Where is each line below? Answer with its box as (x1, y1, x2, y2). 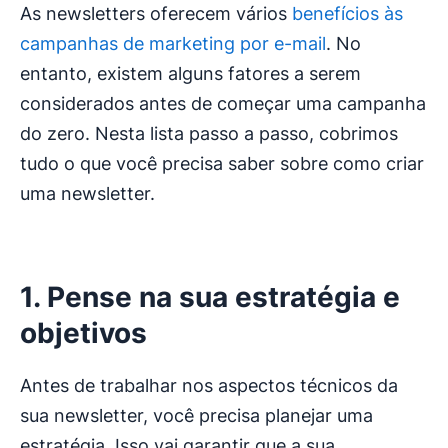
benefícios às (292, 3, 403, 25)
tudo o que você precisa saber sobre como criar (20, 153, 424, 175)
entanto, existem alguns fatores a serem (20, 63, 361, 85)
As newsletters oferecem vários (20, 3, 292, 25)
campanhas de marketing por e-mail (20, 33, 326, 55)
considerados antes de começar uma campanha (20, 93, 426, 115)
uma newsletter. (20, 183, 155, 205)
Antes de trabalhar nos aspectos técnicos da (20, 375, 398, 397)
